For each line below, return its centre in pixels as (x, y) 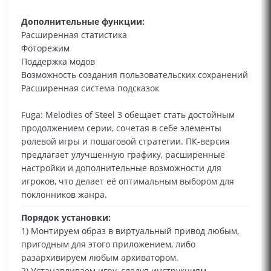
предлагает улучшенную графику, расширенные (123, 155)
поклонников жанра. (64, 194)
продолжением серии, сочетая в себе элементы (121, 128)
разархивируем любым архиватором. (100, 257)
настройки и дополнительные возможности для (121, 168)
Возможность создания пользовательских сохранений (135, 75)
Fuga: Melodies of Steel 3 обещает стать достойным (128, 115)
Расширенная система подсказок (90, 88)
